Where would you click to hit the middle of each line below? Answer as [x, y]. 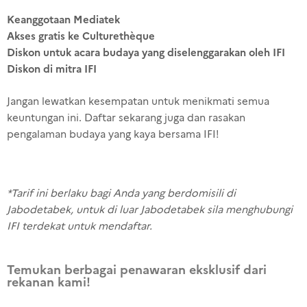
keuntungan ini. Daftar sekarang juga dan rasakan [126, 118]
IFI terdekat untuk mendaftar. [79, 226]
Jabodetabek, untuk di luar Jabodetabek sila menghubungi [150, 210]
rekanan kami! [49, 282]
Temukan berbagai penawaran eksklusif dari [137, 269]
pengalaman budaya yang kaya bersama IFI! [113, 134]
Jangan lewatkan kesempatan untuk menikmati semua [138, 101]
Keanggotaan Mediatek [63, 20]
